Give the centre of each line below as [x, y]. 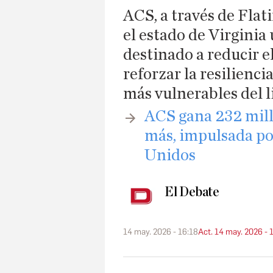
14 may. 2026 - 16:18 [161, 232]
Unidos [170, 155]
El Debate [192, 192]
